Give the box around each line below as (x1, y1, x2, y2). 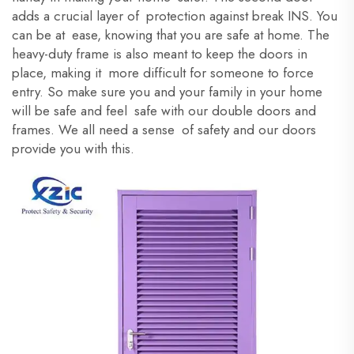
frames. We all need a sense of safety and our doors (12, 120, 316, 139)
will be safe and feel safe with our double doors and (12, 101, 316, 120)
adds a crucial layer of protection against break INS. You (12, 6, 337, 25)
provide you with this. (12, 139, 138, 158)
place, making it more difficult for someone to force (12, 63, 314, 82)
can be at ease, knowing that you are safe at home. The (12, 25, 330, 44)
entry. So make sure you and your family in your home (12, 82, 322, 101)
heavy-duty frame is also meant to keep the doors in (12, 44, 307, 63)
